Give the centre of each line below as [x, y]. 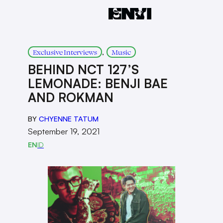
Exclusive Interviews [65, 52]
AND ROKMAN [71, 97]
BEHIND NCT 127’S [83, 69]
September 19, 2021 [64, 131]
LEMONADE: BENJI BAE [98, 83]
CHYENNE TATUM [69, 118]
